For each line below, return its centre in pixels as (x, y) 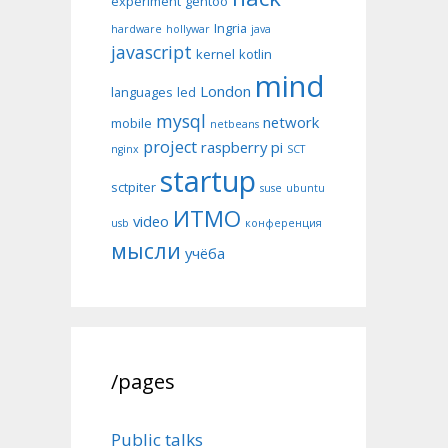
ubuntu (305, 188)
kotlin (255, 54)
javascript (151, 52)
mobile (131, 123)
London (225, 91)
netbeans (234, 124)
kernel (215, 54)
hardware (136, 29)
